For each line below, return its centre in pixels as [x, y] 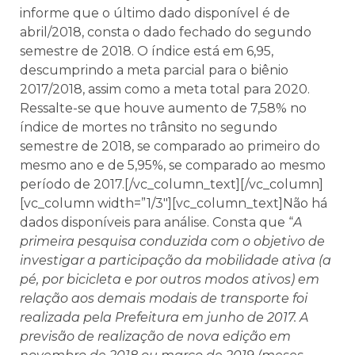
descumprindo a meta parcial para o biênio [154, 70]
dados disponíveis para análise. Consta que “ [157, 222]
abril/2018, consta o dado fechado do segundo [166, 32]
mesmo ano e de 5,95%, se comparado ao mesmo [173, 165]
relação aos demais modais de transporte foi [164, 298]
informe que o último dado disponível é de [155, 13]
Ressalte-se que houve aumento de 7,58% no [163, 108]
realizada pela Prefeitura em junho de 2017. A [164, 317]
